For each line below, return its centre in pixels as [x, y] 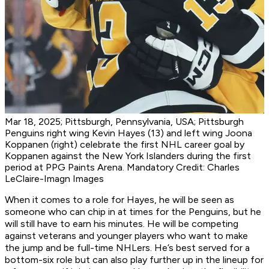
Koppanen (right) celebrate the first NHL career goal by [125, 145]
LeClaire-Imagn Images [54, 179]
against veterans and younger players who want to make [126, 236]
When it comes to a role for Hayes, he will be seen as [119, 200]
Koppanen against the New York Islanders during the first [128, 156]
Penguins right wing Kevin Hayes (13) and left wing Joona [128, 133]
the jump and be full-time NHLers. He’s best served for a [127, 248]
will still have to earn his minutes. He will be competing [122, 224]
